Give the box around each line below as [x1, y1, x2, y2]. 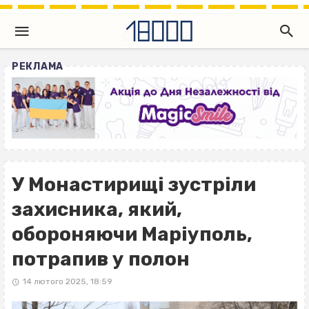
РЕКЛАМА [12, 61, 63, 72]
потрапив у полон [12, 248, 190, 271]
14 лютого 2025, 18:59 [22, 277, 112, 287]
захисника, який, [12, 198, 182, 221]
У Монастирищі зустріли [12, 173, 256, 197]
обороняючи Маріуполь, [12, 223, 252, 246]
